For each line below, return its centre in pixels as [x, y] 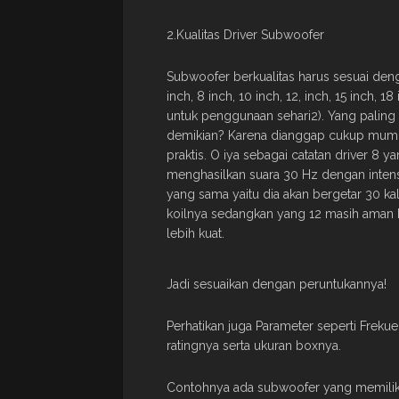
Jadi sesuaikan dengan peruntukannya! [277, 284]
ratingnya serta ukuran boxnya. [254, 345]
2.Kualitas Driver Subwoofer [245, 34]
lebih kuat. [195, 233]
